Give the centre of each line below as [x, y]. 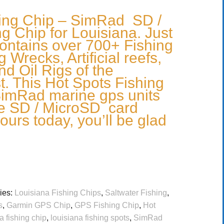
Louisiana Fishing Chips [57, 193]
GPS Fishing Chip [106, 205]
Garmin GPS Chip [38, 205]
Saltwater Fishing [136, 193]
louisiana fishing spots [90, 218]
